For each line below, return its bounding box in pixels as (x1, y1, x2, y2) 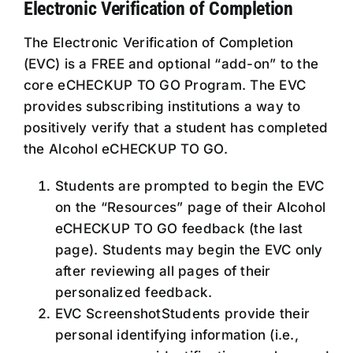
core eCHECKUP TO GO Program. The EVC (23, 77, 307, 94)
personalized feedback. (54, 284, 213, 301)
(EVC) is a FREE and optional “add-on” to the (23, 56, 319, 72)
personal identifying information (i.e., (54, 327, 299, 344)
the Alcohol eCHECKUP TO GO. (23, 141, 228, 158)
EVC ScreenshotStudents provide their (54, 306, 310, 322)
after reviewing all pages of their (54, 263, 271, 280)
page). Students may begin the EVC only (54, 242, 323, 258)
